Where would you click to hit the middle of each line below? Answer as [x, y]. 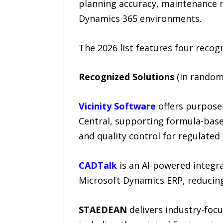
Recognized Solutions [126, 77]
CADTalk [98, 165]
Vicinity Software [117, 106]
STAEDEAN [103, 209]
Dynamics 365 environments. [140, 18]
